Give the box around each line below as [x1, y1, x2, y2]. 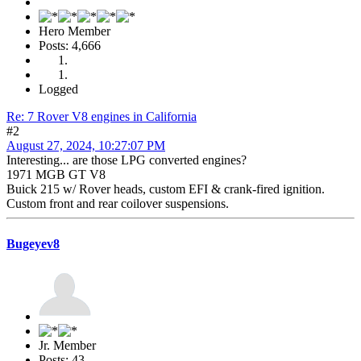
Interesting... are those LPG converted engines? [6, 153, 247, 168]
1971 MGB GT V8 [6, 168, 106, 182]
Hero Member [39, 24, 110, 39]
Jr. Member [39, 338, 96, 352]
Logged [39, 82, 78, 97]
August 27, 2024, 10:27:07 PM [6, 139, 165, 153]
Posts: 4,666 [39, 39, 101, 53]
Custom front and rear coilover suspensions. [6, 197, 229, 211]
